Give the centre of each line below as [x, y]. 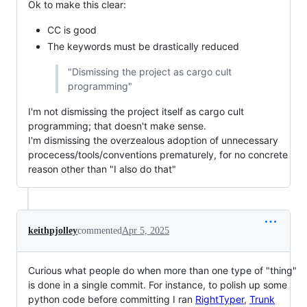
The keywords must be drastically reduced [143, 47]
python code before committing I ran [112, 299]
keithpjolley [53, 231]
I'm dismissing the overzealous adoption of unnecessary [153, 140]
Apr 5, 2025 [146, 231]
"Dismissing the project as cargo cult [149, 72]
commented [100, 231]
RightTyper [220, 299]
